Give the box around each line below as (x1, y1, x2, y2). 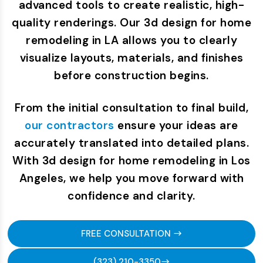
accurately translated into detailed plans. (14, 135, 249, 150)
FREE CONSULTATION (80, 227, 173, 240)
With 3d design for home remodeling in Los (12, 153, 251, 168)
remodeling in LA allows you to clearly (26, 32, 237, 48)
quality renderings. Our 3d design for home (12, 15, 251, 30)
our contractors (25, 117, 114, 133)
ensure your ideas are (114, 117, 238, 133)
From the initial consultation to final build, (14, 100, 249, 115)
